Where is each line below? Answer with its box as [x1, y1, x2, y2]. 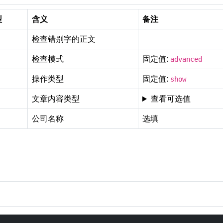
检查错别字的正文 [32, 33, 96, 44]
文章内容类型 [32, 93, 80, 104]
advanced [170, 55, 202, 63]
